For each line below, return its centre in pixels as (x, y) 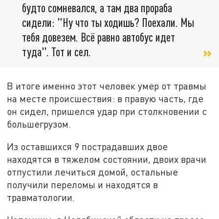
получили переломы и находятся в (83, 185)
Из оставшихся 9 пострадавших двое (88, 147)
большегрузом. (39, 124)
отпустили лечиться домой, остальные (93, 172)
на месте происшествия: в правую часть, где (105, 99)
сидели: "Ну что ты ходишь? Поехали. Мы (108, 22)
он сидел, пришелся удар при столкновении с (107, 111)
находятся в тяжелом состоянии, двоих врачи (107, 159)
